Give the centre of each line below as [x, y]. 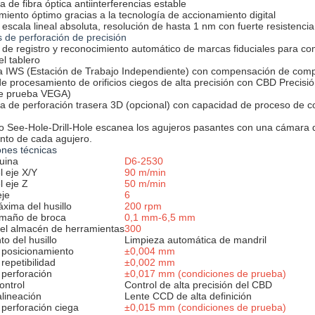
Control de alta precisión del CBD [198, 285]
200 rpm [143, 206]
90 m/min [145, 172]
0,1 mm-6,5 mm [160, 217]
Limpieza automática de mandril [195, 240]
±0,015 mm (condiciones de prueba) [205, 307]
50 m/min [145, 184]
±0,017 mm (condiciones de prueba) [205, 274]
